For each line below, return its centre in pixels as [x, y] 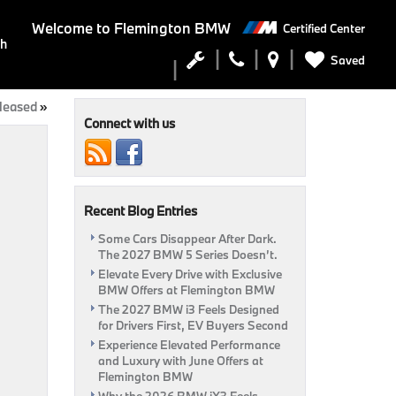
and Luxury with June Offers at [180, 361]
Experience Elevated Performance [189, 345]
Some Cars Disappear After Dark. [187, 239]
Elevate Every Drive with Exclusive [190, 274]
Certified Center [324, 28]
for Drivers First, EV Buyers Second [193, 325]
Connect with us [129, 123]
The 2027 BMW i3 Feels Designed [188, 309]
